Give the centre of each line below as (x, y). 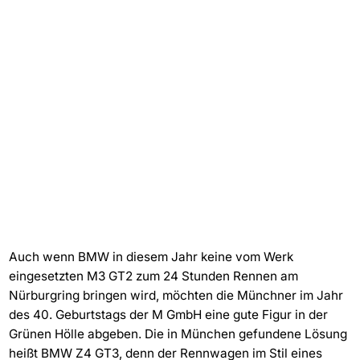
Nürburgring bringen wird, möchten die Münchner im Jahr (176, 295)
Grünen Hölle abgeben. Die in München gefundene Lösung (178, 334)
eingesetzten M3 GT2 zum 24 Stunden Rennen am (153, 276)
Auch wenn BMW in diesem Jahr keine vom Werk (151, 257)
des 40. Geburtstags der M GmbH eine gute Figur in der (168, 315)
